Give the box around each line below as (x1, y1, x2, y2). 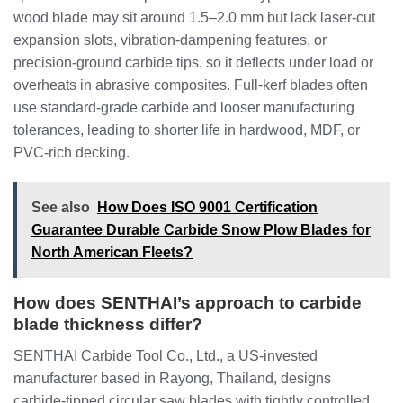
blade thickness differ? (13, 315, 202, 335)
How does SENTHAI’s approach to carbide (13, 293, 362, 313)
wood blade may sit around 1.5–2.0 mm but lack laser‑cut (13, 9, 375, 25)
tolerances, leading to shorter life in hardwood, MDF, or (13, 121, 360, 138)
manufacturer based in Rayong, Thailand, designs (13, 370, 331, 386)
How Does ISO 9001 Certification (97, 200, 318, 216)
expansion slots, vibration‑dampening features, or (13, 31, 327, 48)
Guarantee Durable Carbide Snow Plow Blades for (31, 222, 371, 238)
